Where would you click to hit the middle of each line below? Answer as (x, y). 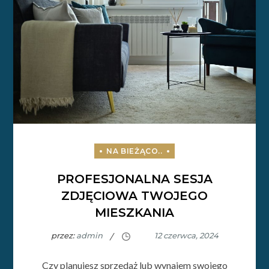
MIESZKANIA (134, 213)
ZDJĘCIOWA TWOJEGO (134, 196)
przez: (63, 236)
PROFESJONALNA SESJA (134, 179)
